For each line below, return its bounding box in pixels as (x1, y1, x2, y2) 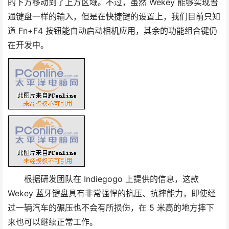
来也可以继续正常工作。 (8, 217, 98, 227)
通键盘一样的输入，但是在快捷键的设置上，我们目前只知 (8, 12, 220, 21)
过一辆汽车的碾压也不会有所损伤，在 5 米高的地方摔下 (8, 203, 214, 213)
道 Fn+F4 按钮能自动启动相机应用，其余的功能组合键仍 (8, 26, 217, 36)
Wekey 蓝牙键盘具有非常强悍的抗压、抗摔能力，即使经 (8, 189, 216, 198)
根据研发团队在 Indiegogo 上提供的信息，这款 (8, 174, 199, 184)
